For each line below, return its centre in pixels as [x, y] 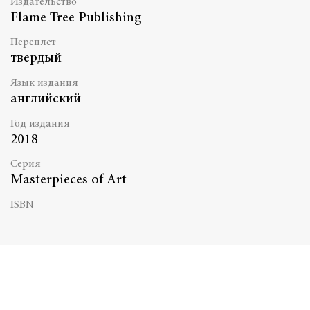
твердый [36, 59]
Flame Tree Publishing [76, 18]
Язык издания [44, 83]
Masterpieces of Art [69, 181]
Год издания [40, 124]
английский [46, 99]
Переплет [33, 43]
